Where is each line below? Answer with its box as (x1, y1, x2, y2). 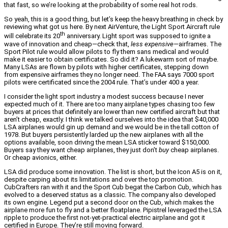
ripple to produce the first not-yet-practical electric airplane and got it (4, 213, 205, 221)
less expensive (131, 40, 174, 48)
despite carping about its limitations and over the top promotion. (4, 175, 193, 183)
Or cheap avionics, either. (4, 153, 77, 161)
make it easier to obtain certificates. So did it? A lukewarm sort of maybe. (4, 55, 218, 63)
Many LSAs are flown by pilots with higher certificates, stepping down (4, 63, 209, 71)
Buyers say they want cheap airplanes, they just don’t (4, 146, 159, 154)
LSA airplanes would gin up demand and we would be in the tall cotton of (4, 123, 219, 131)
